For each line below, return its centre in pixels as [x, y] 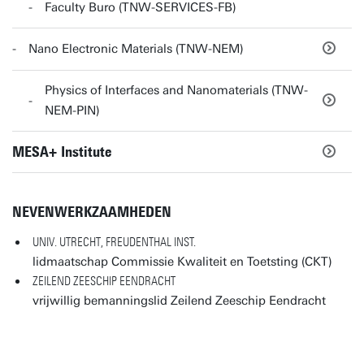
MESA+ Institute [62, 152]
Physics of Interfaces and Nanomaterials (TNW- [176, 90]
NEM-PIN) [72, 110]
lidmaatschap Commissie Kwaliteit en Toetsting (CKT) [182, 262]
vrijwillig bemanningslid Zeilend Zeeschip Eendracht [179, 301]
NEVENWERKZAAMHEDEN [92, 212]
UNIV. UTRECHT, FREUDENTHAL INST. [114, 242]
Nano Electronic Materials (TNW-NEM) [136, 49]
